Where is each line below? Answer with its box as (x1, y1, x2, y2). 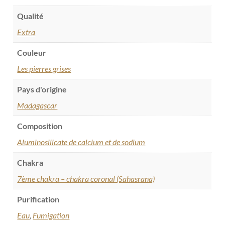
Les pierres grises (17, 64, 71, 74)
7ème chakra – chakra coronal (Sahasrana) (17, 174, 155, 184)
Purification (17, 194, 60, 204)
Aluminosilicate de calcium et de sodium (17, 137, 146, 147)
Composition (17, 121, 63, 131)
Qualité (17, 11, 44, 21)
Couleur (17, 48, 47, 58)
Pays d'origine (17, 84, 67, 94)
